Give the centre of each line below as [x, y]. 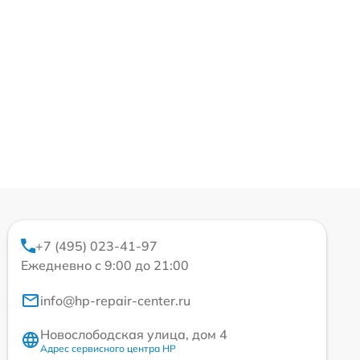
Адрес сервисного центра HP [108, 348]
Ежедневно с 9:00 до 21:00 [105, 265]
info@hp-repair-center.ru [115, 300]
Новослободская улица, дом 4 [134, 334]
